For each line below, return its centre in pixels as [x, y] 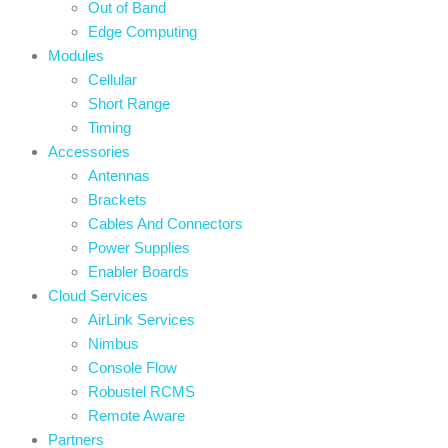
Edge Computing [142, 31]
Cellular [112, 79]
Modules [76, 55]
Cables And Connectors [165, 223]
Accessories [89, 151]
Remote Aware [136, 415]
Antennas [119, 175]
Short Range [129, 103]
